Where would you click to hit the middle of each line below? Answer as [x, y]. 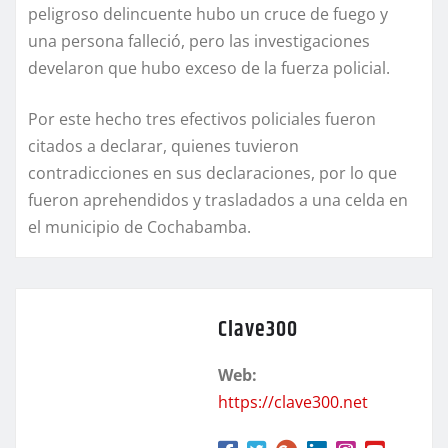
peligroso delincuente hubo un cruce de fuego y [208, 14]
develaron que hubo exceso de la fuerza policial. [209, 68]
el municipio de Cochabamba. [139, 227]
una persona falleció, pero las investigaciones [199, 41]
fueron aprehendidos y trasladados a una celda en [218, 200]
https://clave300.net [293, 402]
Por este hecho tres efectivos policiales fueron [202, 119]
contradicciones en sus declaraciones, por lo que [212, 173]
